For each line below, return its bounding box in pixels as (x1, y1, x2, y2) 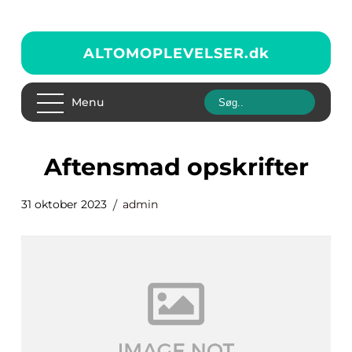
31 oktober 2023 (21, 197, 107, 211)
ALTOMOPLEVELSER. (82, 44, 249, 62)
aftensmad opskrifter (61, 152, 309, 181)
